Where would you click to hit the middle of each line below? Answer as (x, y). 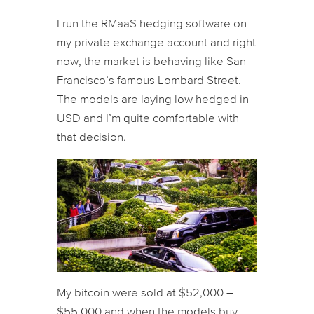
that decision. (91, 137)
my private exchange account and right (156, 43)
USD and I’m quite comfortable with (148, 118)
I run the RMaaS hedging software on (151, 24)
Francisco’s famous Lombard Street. (149, 81)
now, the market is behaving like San (151, 62)
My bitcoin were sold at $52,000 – (145, 293)
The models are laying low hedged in (152, 100)
